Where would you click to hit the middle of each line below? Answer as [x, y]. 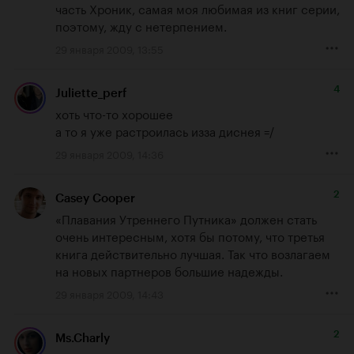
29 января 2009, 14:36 [109, 153]
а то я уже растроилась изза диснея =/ [165, 130]
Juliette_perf [91, 93]
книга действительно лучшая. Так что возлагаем [193, 252]
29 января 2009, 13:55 [109, 48]
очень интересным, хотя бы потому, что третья [190, 235]
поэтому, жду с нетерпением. [141, 25]
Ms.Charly [83, 339]
